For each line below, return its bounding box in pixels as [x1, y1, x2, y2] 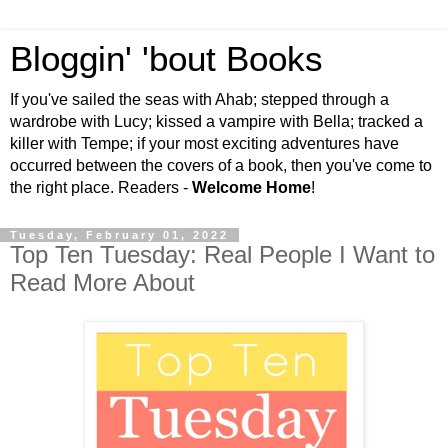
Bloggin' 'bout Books [10, 40, 323, 78]
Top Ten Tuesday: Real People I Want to [10, 241, 435, 268]
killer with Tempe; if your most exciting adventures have [10, 135, 399, 152]
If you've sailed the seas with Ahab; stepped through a [10, 91, 389, 108]
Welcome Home [192, 179, 311, 196]
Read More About [10, 269, 195, 296]
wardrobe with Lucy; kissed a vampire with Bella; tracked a [10, 113, 423, 130]
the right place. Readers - [10, 179, 192, 196]
